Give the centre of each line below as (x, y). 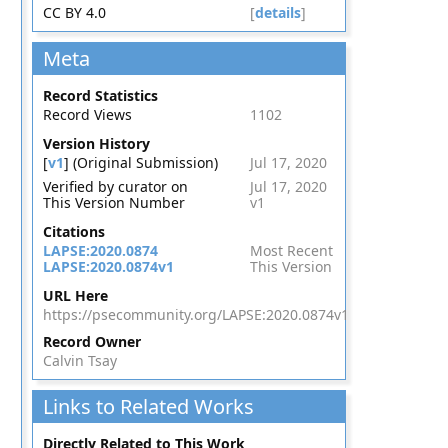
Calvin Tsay (79, 360)
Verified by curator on (115, 186)
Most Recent (291, 250)
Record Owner (91, 341)
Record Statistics (100, 95)
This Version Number (113, 202)
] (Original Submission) (140, 162)
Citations (73, 231)
